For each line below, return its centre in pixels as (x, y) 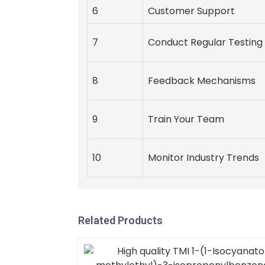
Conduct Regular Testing (205, 43)
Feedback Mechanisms (202, 81)
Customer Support (191, 11)
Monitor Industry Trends (203, 158)
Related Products (120, 221)
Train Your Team (186, 119)
